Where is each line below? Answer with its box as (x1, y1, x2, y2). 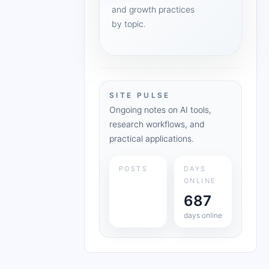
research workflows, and (109, 119, 205, 129)
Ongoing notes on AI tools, (109, 104, 211, 115)
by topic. (112, 19, 146, 29)
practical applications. (109, 133, 194, 144)
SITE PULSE (109, 91, 171, 100)
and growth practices (112, 4, 195, 14)
